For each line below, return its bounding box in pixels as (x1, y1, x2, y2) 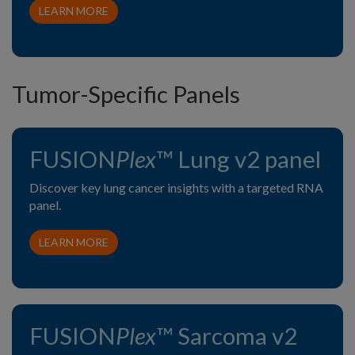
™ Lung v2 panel (156, 145, 321, 174)
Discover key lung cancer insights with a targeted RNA (29, 180, 323, 196)
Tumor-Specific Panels (12, 80, 240, 109)
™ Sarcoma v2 (156, 322, 297, 350)
